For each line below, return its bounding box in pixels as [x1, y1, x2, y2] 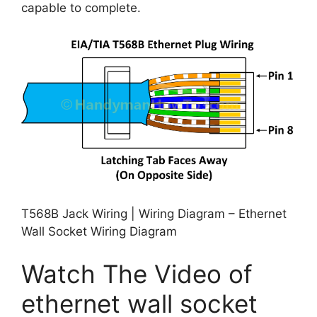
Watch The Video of [21, 258, 253, 289]
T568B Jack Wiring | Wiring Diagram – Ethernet [21, 207, 287, 221]
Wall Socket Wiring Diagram [21, 224, 177, 239]
